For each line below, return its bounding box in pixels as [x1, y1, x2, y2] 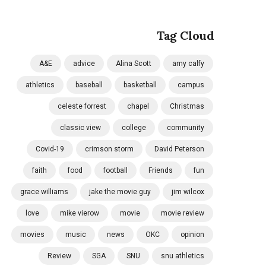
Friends [148, 166, 173, 175]
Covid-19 [36, 145, 64, 153]
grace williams [20, 188, 68, 196]
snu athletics [161, 252, 204, 260]
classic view [60, 123, 101, 132]
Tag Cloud [156, 28, 214, 43]
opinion [180, 230, 204, 239]
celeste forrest [58, 102, 106, 110]
